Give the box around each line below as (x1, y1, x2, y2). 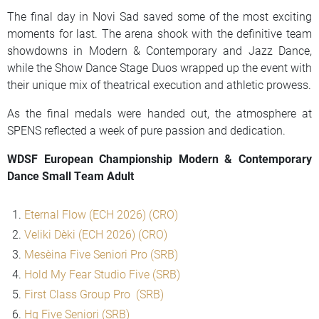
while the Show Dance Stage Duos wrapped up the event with (7, 59, 312, 75)
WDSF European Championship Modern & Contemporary (7, 150, 312, 166)
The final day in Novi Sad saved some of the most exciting (7, 8, 312, 23)
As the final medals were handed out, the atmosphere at (7, 105, 312, 120)
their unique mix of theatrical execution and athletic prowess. (7, 76, 311, 92)
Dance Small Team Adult (7, 167, 151, 183)
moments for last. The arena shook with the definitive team (7, 25, 312, 41)
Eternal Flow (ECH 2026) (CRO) (24, 206, 178, 221)
